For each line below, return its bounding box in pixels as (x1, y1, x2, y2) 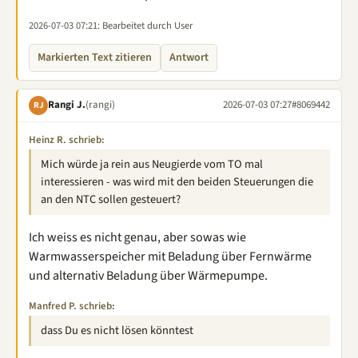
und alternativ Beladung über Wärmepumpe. (29, 266, 268, 284)
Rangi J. (48, 97, 86, 112)
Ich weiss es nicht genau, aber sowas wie (29, 228, 246, 246)
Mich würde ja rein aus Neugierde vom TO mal (41, 155, 263, 173)
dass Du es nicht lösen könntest (41, 321, 193, 339)
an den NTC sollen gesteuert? (41, 190, 181, 208)
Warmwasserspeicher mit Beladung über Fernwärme (29, 247, 312, 265)
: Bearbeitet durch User (97, 18, 193, 33)
